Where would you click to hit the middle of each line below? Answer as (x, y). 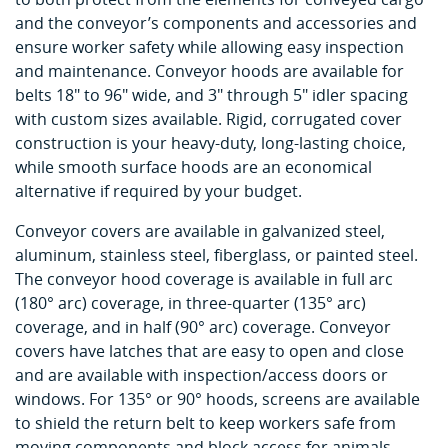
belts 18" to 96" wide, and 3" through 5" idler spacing (211, 95)
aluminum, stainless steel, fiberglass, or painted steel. (216, 255)
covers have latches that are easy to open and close (209, 351)
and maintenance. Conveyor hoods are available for (209, 71)
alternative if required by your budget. (158, 191)
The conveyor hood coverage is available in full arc (204, 279)
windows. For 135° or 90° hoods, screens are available (217, 399)
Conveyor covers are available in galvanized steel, (200, 231)
